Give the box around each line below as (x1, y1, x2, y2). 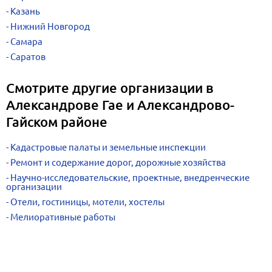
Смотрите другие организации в (6, 80, 214, 96)
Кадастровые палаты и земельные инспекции (10, 142, 206, 152)
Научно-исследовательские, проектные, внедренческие (10, 172, 250, 183)
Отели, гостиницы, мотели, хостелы (10, 197, 165, 207)
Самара (10, 36, 42, 47)
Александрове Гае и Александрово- (6, 97, 234, 113)
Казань (10, 6, 40, 16)
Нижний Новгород (10, 21, 90, 32)
